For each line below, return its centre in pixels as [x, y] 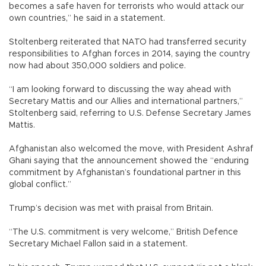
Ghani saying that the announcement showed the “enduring [129, 161]
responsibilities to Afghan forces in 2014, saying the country [129, 54]
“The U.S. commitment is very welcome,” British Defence [123, 232]
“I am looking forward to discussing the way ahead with [120, 89]
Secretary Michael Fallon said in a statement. [99, 244]
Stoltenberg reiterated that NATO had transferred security [128, 42]
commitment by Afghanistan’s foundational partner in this [125, 172]
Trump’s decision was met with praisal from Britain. [112, 208]
